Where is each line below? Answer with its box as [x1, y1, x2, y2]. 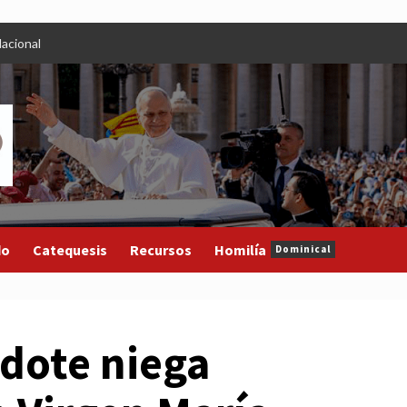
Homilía [214, 240, 266, 259]
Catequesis [33, 240, 107, 259]
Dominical [275, 243, 331, 256]
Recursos [130, 240, 192, 259]
